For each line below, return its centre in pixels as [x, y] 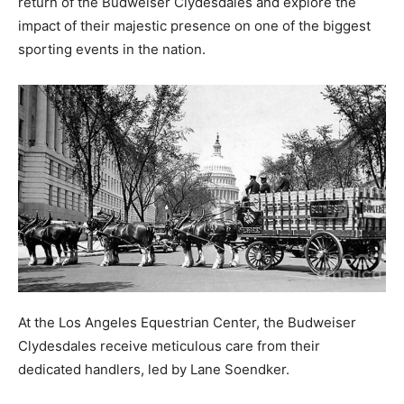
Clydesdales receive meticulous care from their [169, 345]
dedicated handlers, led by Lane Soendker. [154, 369]
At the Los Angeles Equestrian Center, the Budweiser [187, 322]
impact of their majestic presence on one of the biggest [194, 25]
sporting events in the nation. [112, 49]
